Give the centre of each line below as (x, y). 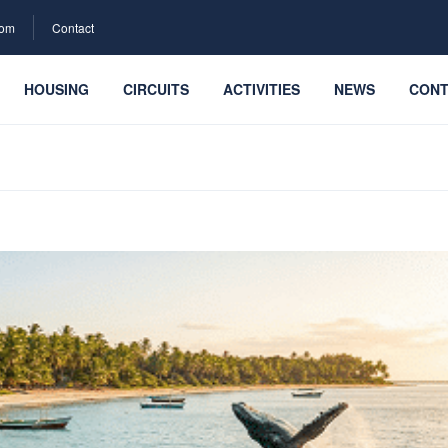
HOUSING (56, 89)
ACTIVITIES (261, 89)
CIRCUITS (156, 89)
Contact (73, 27)
